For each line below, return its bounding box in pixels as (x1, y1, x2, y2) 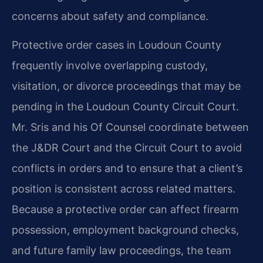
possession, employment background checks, (12, 224, 239, 237)
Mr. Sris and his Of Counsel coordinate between (12, 121, 249, 134)
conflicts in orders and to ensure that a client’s (12, 162, 242, 175)
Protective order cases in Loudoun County (12, 39, 221, 52)
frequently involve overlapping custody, (12, 59, 208, 72)
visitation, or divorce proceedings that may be (12, 80, 241, 93)
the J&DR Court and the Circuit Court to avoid (12, 141, 242, 154)
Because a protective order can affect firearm (12, 203, 239, 216)
